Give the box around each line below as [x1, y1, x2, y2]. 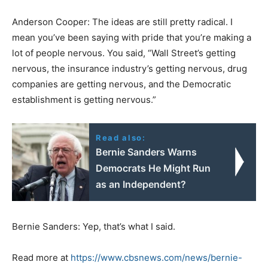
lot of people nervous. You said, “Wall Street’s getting [12, 47, 236, 59]
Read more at [12, 251, 71, 263]
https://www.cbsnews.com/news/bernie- [71, 251, 242, 263]
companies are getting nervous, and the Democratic [12, 78, 231, 90]
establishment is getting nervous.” [12, 93, 156, 105]
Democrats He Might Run [96, 162, 211, 174]
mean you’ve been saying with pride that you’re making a [12, 31, 251, 43]
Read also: [96, 132, 146, 142]
